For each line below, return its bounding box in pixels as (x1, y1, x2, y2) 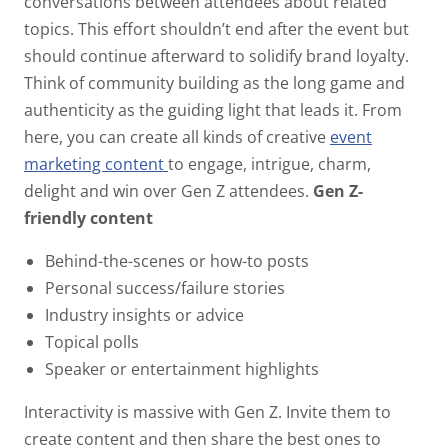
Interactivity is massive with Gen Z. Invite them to (24, 400, 391, 423)
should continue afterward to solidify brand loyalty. (24, 44, 413, 67)
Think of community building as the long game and (24, 71, 405, 94)
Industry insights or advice (44, 303, 248, 326)
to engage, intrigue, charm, (168, 152, 371, 175)
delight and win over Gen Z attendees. (24, 179, 309, 202)
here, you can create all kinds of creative (24, 125, 326, 148)
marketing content (24, 152, 168, 175)
